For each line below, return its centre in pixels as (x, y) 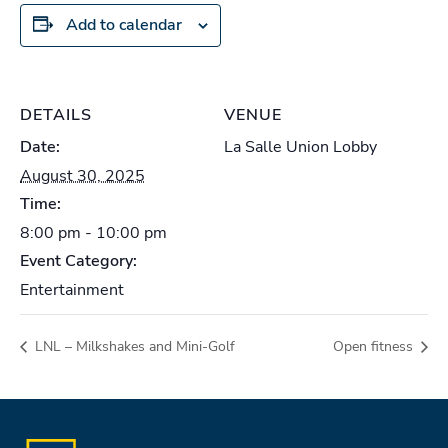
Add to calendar (124, 24)
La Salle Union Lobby (300, 146)
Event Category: (78, 260)
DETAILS (56, 114)
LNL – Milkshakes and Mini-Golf (133, 347)
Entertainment (72, 289)
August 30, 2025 (82, 175)
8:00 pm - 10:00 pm (93, 232)
